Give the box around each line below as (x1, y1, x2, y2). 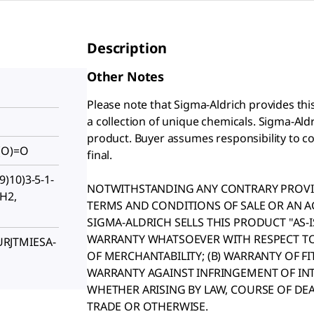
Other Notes (87, 67, 165, 85)
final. (87, 146, 113, 163)
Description (87, 38, 168, 57)
